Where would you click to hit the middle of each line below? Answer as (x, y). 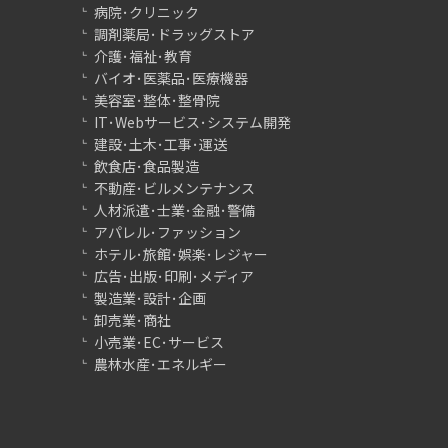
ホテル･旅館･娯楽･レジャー (181, 253)
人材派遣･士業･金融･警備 (174, 209)
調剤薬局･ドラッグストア (174, 33)
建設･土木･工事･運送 (160, 143)
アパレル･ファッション (167, 231)
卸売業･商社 (132, 319)
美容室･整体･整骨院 (157, 99)
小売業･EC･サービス (159, 341)
